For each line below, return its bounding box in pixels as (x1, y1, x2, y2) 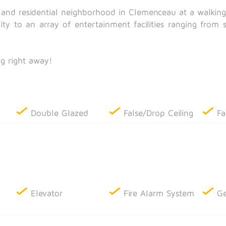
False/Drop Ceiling (124, 107, 194, 118)
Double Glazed (31, 107, 89, 118)
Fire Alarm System (124, 188, 195, 198)
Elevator (31, 188, 63, 198)
